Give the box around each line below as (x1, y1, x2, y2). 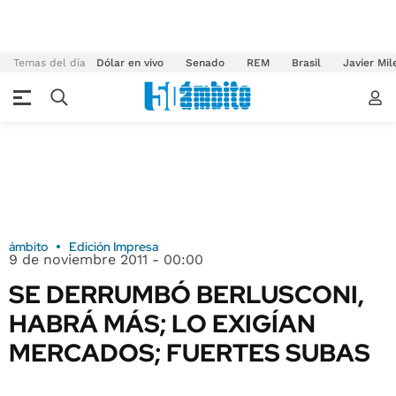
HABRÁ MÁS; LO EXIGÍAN (9, 307, 316, 340)
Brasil (292, 57, 321, 69)
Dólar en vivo (96, 57, 164, 69)
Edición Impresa (69, 239, 158, 255)
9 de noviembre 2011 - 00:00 (9, 251, 203, 268)
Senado (186, 57, 225, 69)
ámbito (9, 239, 48, 255)
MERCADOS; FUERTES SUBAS (9, 336, 370, 369)
